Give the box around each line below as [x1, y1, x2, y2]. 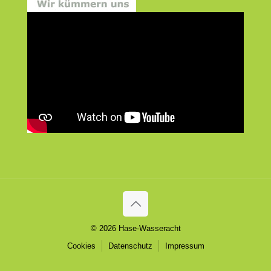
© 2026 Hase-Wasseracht [90, 224, 181, 233]
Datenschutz [108, 241, 152, 251]
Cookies [67, 241, 96, 251]
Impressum [165, 241, 204, 251]
